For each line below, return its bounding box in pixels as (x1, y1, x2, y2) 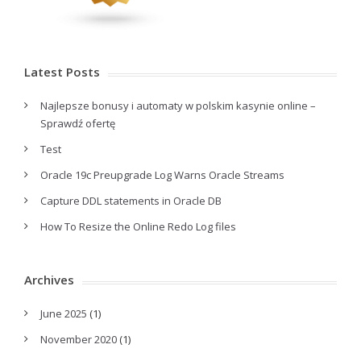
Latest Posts (24, 64, 100, 80)
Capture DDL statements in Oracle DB (40, 193, 222, 208)
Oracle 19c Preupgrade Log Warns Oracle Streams (40, 168, 284, 182)
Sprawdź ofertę (40, 116, 115, 131)
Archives (24, 272, 74, 288)
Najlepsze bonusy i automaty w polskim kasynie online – (40, 98, 316, 113)
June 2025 (40, 306, 87, 321)
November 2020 (40, 332, 117, 346)
